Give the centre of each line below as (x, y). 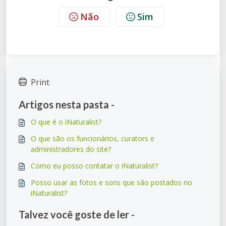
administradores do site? (71, 149)
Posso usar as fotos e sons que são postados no (111, 182)
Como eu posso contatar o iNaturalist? (94, 166)
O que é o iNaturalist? (66, 122)
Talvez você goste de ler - (77, 214)
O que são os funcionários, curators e (93, 138)
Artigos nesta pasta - (67, 104)
